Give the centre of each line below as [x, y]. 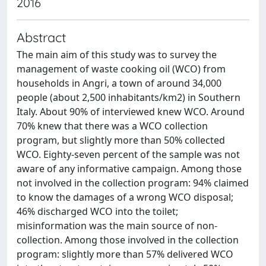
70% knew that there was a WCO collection [112, 126]
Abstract [41, 37]
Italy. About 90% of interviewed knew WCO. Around [131, 112]
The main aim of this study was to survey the [117, 55]
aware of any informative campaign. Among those [129, 169]
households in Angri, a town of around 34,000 [119, 83]
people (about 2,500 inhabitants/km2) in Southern [129, 97]
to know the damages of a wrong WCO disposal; [125, 197]
